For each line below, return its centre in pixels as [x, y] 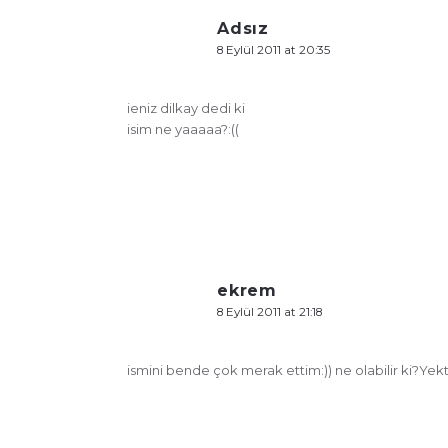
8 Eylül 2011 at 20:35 [273, 49]
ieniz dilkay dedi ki [186, 107]
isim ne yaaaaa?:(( [183, 128]
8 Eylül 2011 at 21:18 [269, 311]
